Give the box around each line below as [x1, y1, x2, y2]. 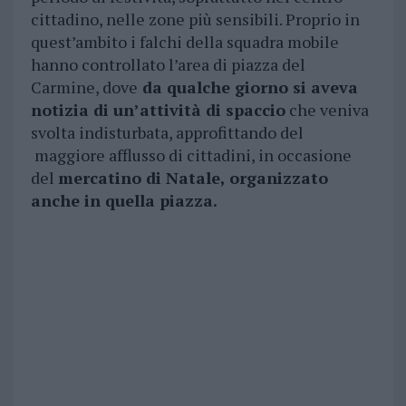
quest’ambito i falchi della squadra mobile [30, 31, 339, 53]
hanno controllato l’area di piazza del [30, 53, 305, 76]
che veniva [285, 99, 369, 121]
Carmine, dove [30, 76, 138, 99]
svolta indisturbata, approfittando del [30, 121, 304, 144]
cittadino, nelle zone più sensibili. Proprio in [30, 8, 360, 31]
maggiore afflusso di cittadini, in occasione [30, 144, 352, 167]
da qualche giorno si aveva [137, 76, 358, 99]
